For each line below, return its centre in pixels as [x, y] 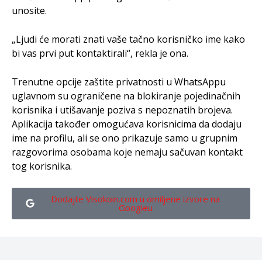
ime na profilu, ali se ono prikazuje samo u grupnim [125, 138]
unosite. [29, 10]
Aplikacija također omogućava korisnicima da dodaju [127, 124]
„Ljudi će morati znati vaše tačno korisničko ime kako [128, 39]
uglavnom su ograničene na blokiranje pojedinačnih [126, 96]
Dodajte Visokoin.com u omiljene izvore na [135, 199]
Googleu [135, 207]
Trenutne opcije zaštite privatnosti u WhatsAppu [119, 82]
